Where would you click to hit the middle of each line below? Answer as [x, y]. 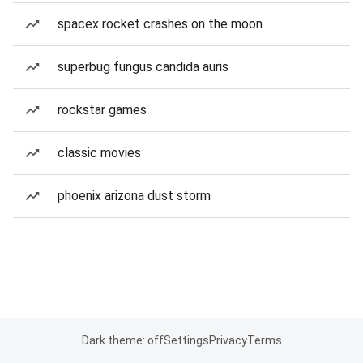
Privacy [228, 340]
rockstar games [102, 110]
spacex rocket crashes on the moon [160, 24]
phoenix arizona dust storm [134, 196]
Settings [186, 340]
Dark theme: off [122, 340]
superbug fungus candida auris [143, 67]
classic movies [99, 153]
